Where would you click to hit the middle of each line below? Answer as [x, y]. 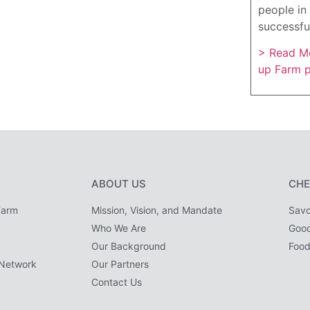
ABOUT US [119, 183]
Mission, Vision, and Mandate [157, 210]
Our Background [129, 246]
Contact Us [117, 282]
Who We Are [119, 228]
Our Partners [120, 264]
